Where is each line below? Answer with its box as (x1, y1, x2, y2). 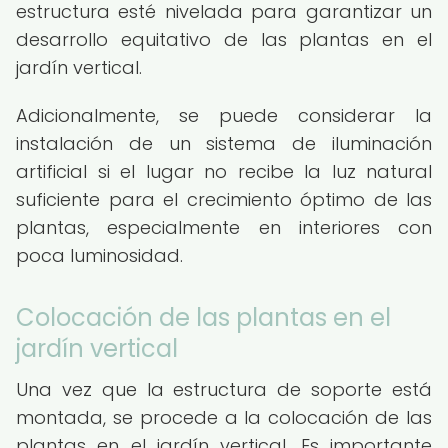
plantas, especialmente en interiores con (16, 215, 432, 240)
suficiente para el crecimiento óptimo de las (16, 187, 432, 212)
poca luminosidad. (16, 243, 183, 268)
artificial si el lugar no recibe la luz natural (16, 159, 432, 184)
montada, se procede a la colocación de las (16, 405, 432, 430)
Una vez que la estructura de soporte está (16, 377, 432, 402)
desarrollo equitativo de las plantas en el (16, 27, 432, 52)
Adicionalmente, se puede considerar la (16, 103, 432, 128)
